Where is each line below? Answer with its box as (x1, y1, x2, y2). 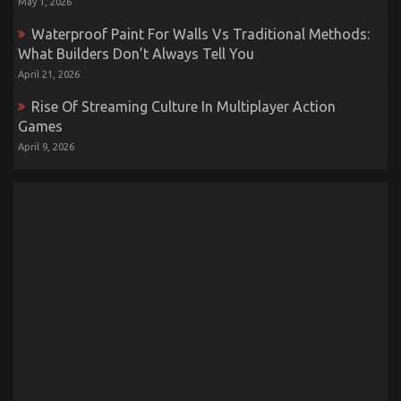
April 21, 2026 (18, 68, 80, 80)
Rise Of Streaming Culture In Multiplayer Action (31, 98, 336, 115)
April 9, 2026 (18, 141, 74, 152)
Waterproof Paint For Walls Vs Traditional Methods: (31, 25, 370, 42)
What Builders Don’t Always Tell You (18, 45, 254, 62)
